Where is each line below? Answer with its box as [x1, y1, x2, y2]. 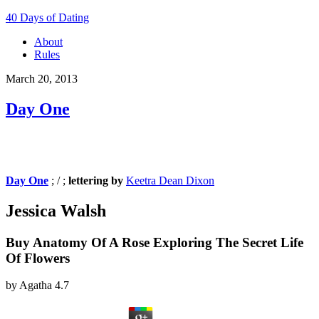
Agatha [19, 279, 52, 292]
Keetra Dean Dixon [126, 174, 214, 187]
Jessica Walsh [6, 201, 106, 220]
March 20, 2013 [6, 73, 78, 85]
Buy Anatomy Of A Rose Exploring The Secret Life [6, 234, 303, 250]
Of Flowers [6, 250, 70, 266]
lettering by [68, 174, 126, 187]
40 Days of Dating [6, 11, 89, 23]
